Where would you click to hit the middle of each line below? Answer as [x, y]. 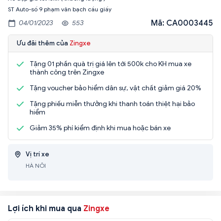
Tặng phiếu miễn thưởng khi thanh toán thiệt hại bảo [112, 104]
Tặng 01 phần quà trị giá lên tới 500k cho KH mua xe [110, 64]
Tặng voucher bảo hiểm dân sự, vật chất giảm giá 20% [115, 88]
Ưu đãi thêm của [43, 43]
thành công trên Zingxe [67, 72]
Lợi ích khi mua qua [46, 208]
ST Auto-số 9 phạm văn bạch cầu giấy [60, 9]
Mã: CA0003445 [182, 23]
